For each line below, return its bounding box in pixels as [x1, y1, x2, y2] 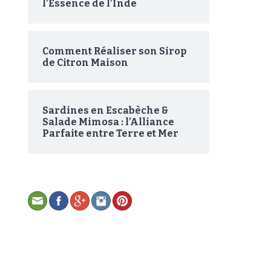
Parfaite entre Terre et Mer [42, 127, 178, 139]
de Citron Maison [42, 56, 128, 68]
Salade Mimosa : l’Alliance [42, 116, 174, 128]
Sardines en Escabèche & [42, 104, 168, 116]
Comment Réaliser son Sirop [42, 45, 186, 57]
